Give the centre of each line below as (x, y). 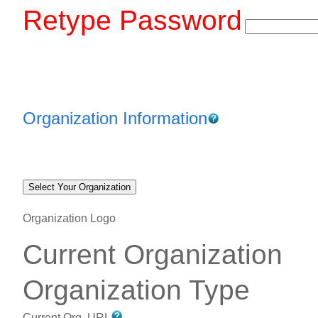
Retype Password (132, 20)
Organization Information (115, 118)
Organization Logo (69, 218)
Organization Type (136, 290)
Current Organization (153, 254)
